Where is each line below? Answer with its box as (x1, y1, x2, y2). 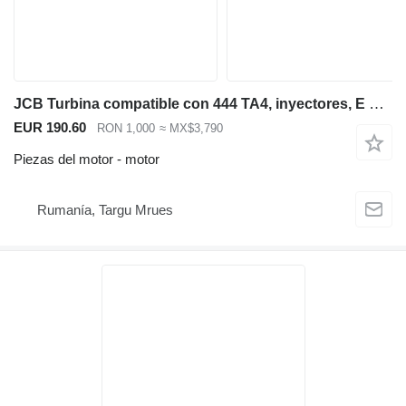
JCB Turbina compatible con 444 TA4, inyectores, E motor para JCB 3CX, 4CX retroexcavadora (369, 95, 384, 113)
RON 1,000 (97, 121, 155, 136)
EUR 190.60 (14, 120, 86, 136)
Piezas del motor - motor (14, 150, 159, 167)
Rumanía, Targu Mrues (37, 202, 173, 218)
